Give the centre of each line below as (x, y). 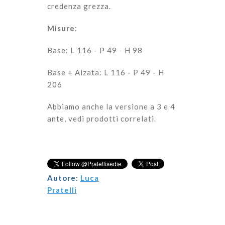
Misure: (62, 28)
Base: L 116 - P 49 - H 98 (95, 50)
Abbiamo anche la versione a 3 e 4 (111, 106)
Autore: (64, 178)
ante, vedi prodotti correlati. (102, 119)
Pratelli (62, 190)
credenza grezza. (79, 6)
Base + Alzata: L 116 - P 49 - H (106, 72)
